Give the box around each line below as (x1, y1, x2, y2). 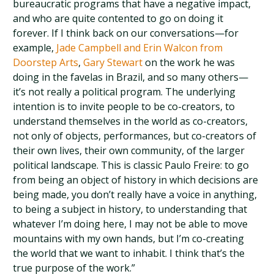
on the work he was (143, 56, 235, 69)
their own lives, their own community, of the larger (13, 144, 245, 157)
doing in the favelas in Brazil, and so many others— (13, 70, 249, 84)
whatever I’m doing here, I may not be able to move (13, 217, 248, 231)
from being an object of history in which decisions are (13, 173, 259, 187)
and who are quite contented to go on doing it (13, 12, 224, 25)
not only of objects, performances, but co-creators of (13, 129, 257, 143)
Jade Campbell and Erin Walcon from (56, 41, 223, 54)
